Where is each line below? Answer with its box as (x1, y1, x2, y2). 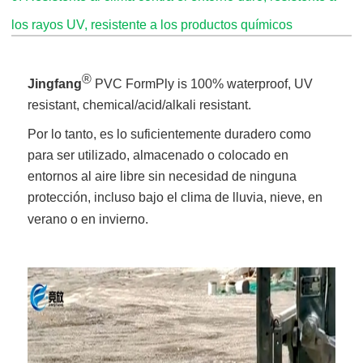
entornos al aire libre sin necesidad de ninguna (28, 169, 297, 183)
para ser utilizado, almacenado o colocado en (28, 147, 289, 162)
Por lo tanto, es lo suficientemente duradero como (28, 126, 312, 141)
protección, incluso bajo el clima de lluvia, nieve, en (28, 190, 323, 204)
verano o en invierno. (28, 211, 149, 226)
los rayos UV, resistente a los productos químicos (11, 17, 293, 32)
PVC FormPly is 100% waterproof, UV (92, 76, 314, 91)
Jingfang (28, 76, 83, 91)
